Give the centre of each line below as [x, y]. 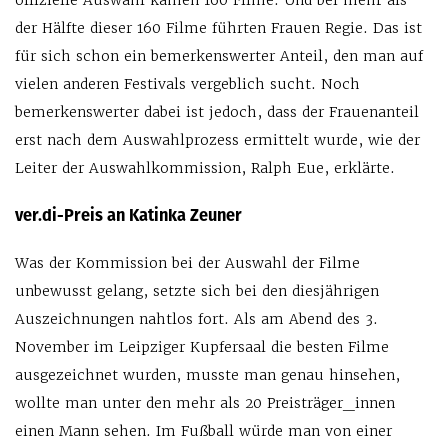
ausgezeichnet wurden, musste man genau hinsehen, [207, 375]
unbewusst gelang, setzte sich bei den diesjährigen [197, 291]
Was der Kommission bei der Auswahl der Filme [187, 263]
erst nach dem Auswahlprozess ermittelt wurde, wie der [217, 140]
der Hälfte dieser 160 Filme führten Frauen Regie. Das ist [218, 28]
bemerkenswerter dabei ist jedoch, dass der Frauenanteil [217, 112]
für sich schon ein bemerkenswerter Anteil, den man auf [219, 56]
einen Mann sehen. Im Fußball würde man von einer [203, 431]
